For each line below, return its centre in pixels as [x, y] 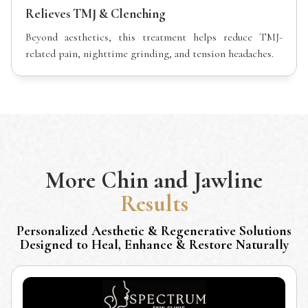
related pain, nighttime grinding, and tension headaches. [150, 54]
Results [154, 204]
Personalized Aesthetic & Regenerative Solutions [154, 231]
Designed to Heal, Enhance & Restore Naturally [154, 245]
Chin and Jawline [182, 181]
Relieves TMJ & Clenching [96, 14]
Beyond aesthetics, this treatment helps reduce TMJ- [154, 37]
